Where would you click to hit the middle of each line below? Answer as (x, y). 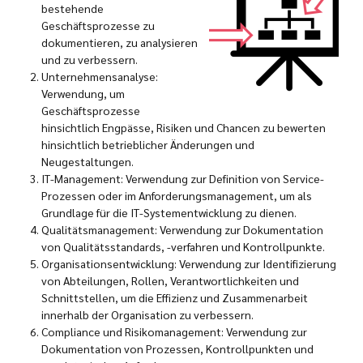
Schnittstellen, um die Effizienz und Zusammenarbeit (175, 298)
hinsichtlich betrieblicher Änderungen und (148, 145)
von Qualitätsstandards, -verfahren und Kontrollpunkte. (183, 247)
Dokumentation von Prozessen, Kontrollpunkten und (177, 349)
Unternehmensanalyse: (100, 77)
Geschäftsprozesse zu (98, 26)
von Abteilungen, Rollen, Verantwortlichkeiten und (170, 281)
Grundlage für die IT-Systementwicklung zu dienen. (169, 213)
